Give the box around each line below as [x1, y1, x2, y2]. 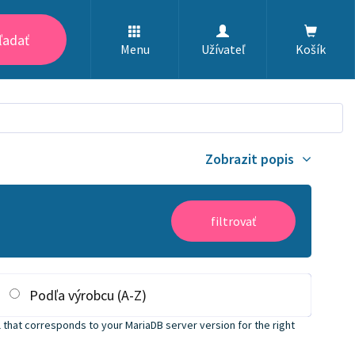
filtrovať [211, 213, 256, 229]
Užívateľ [200, 41, 245, 57]
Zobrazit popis [205, 150, 294, 168]
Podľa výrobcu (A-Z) [29, 286, 147, 304]
